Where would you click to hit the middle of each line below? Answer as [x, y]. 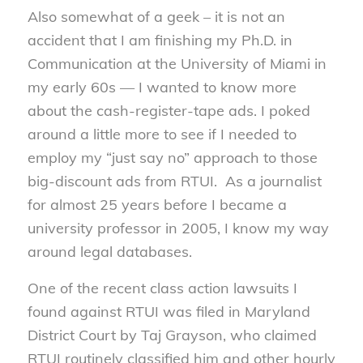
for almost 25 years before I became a [157, 205]
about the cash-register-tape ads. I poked [169, 111]
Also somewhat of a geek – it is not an [156, 17]
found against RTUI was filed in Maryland [169, 311]
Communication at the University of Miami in [177, 64]
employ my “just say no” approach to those [172, 158]
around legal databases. [109, 252]
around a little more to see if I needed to [162, 135]
